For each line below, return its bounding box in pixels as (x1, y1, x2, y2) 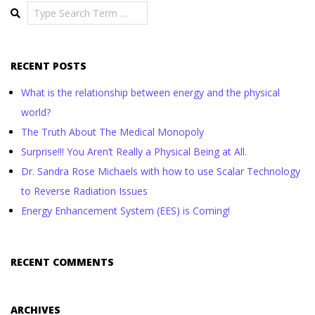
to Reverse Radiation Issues (21, 184, 148, 198)
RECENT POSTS (11, 58, 86, 72)
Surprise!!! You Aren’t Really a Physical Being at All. (21, 144, 247, 158)
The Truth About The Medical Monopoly (21, 124, 204, 139)
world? (21, 105, 51, 119)
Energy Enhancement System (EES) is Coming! (21, 203, 230, 217)
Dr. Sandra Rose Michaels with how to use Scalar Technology (21, 164, 300, 178)
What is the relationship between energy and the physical (21, 85, 280, 99)
